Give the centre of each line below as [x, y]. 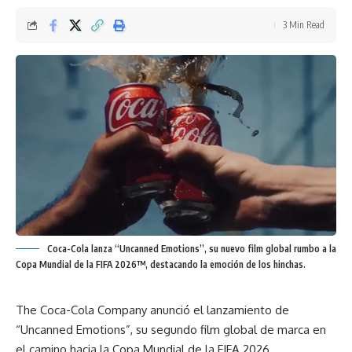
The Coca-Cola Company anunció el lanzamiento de [152, 310]
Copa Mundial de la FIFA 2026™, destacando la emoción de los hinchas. [161, 265]
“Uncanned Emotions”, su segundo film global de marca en [171, 330]
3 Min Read [304, 25]
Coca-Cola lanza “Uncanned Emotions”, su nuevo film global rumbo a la [192, 249]
